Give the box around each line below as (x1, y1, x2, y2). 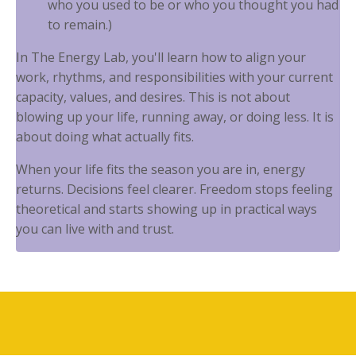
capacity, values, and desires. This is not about (16, 88, 290, 106)
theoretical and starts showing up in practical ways (16, 200, 317, 219)
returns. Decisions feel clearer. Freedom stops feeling (16, 180, 333, 199)
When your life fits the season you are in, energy (16, 161, 305, 179)
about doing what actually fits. (16, 128, 194, 146)
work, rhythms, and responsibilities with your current (16, 68, 333, 87)
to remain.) (48, 16, 112, 34)
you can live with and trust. (16, 220, 174, 238)
